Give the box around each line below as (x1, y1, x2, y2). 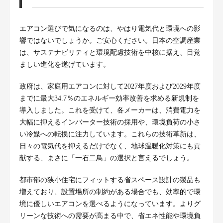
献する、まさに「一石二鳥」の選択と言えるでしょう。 (19, 154, 194, 162)
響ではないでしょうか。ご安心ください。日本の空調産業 (19, 36, 201, 44)
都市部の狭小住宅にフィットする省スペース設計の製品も (19, 176, 201, 184)
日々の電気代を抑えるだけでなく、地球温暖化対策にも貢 (19, 142, 201, 150)
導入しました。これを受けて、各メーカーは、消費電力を (19, 106, 201, 114)
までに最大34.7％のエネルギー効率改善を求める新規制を (19, 94, 199, 102)
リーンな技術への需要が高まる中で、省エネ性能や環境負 (19, 212, 201, 220)
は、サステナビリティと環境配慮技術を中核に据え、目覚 (19, 48, 201, 56)
